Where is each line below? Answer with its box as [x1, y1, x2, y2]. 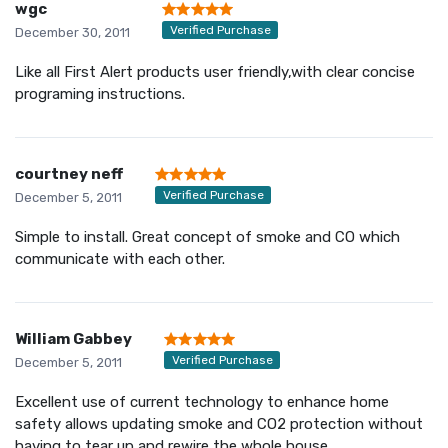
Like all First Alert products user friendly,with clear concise [15, 62, 415, 81]
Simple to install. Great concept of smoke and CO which [15, 227, 400, 246]
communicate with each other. [15, 249, 225, 268]
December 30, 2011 [15, 24, 130, 40]
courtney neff [15, 164, 123, 183]
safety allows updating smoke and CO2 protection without [15, 414, 423, 433]
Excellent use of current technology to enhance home [15, 392, 389, 411]
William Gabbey [15, 329, 132, 348]
